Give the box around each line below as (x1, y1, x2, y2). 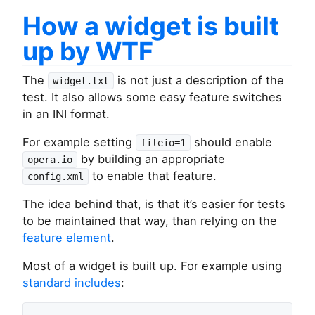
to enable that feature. (89, 169, 217, 184)
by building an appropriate (77, 152, 225, 167)
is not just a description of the (114, 73, 284, 88)
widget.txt (53, 75, 109, 87)
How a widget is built (22, 11, 279, 42)
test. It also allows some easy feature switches (22, 90, 282, 105)
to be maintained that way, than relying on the (22, 214, 277, 229)
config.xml (27, 171, 84, 183)
